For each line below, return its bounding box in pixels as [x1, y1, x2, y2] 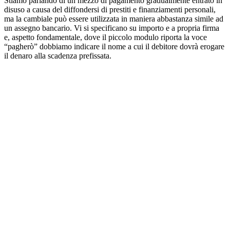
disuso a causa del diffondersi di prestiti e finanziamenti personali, [4, 5, 216, 14]
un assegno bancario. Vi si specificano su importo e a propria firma [4, 23, 219, 32]
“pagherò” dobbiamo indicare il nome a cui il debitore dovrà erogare [4, 42, 224, 51]
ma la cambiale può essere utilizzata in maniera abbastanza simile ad [4, 14, 223, 23]
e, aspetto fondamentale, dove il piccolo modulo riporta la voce [4, 32, 207, 42]
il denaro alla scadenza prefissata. [4, 51, 111, 60]
